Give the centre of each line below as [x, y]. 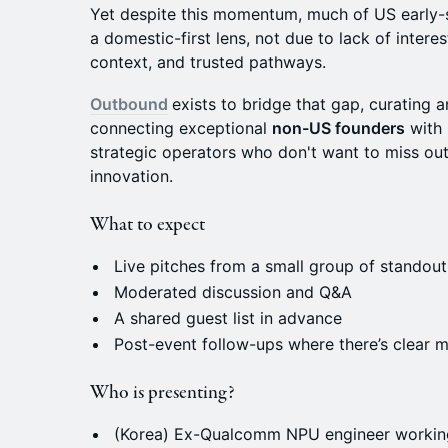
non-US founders [338, 128]
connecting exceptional [181, 128]
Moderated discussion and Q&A [233, 292]
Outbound [129, 104]
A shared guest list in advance [228, 318]
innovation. [131, 176]
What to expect [147, 224]
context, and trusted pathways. [208, 62]
